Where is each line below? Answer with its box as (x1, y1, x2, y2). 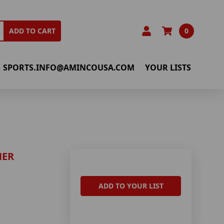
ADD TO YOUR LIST (98, 181, 163, 191)
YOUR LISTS (145, 61, 191, 73)
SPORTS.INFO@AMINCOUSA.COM (3, 61, 135, 73)
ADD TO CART (9, 26, 56, 36)
